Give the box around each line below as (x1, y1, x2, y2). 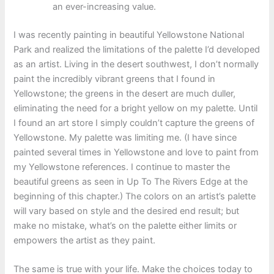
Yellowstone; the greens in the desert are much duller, (13, 87, 236, 99)
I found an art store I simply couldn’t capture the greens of (13, 117, 255, 128)
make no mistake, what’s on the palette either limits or (13, 220, 237, 231)
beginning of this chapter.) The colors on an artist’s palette (13, 190, 256, 202)
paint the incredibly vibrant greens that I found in (13, 73, 216, 84)
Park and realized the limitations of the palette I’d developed (13, 43, 261, 55)
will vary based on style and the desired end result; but (13, 205, 240, 217)
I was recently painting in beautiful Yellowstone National (13, 29, 245, 40)
